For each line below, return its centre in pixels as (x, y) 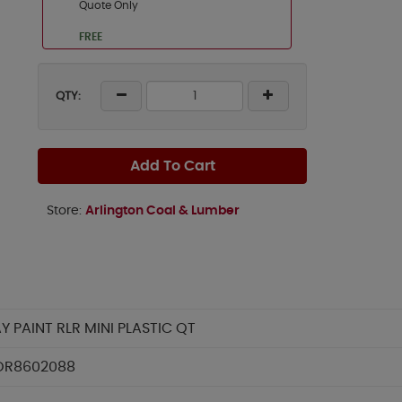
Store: (66, 211)
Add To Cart (172, 166)
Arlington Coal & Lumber (162, 211)
